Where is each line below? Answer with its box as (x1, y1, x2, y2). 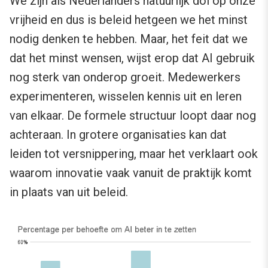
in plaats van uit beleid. (10, 184, 128, 199)
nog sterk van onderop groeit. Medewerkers (10, 69, 240, 84)
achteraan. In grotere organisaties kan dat (10, 127, 227, 142)
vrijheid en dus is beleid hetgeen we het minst (10, 12, 248, 27)
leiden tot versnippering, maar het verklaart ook (10, 146, 258, 161)
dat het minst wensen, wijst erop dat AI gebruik (10, 50, 255, 65)
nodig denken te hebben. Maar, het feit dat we (10, 31, 248, 46)
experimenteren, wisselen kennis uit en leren (10, 89, 242, 103)
